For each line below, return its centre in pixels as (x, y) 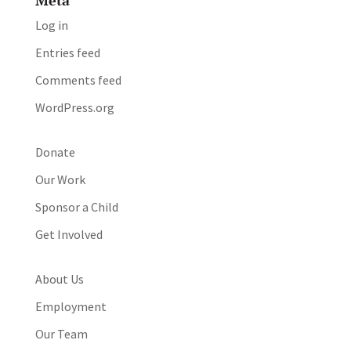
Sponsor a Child (76, 207)
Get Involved (69, 235)
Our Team (61, 334)
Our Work (60, 180)
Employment (71, 307)
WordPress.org (74, 108)
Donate (55, 152)
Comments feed (78, 80)
